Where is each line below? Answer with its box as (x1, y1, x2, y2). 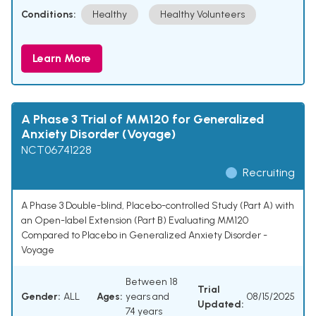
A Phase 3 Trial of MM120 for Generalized (21, 111, 264, 128)
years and (126, 291, 169, 303)
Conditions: (21, 8, 76, 21)
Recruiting (243, 166, 295, 180)
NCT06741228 (21, 143, 92, 157)
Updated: (197, 298, 244, 310)
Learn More (32, 51, 91, 66)
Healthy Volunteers (160, 8, 245, 21)
